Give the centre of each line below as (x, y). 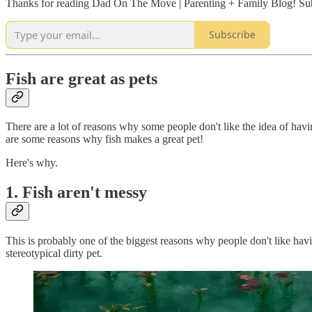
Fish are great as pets (81, 78)
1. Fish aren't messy (76, 193)
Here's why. (32, 163)
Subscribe (232, 35)
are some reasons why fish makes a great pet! (106, 139)
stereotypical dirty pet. (55, 253)
